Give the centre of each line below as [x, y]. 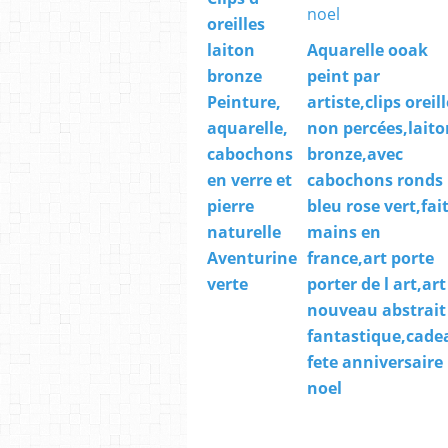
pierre [230, 206]
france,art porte [370, 258]
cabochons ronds [375, 180]
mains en [344, 232]
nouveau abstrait [376, 310]
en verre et [249, 180]
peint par [343, 76]
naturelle [244, 232]
